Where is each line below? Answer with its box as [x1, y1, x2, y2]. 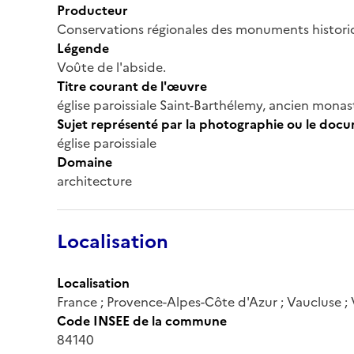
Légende [57, 38, 109, 58]
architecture [57, 171, 132, 190]
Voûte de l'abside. [57, 57, 166, 77]
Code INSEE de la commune [57, 311, 227, 330]
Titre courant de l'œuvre [57, 76, 207, 96]
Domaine [57, 152, 112, 171]
